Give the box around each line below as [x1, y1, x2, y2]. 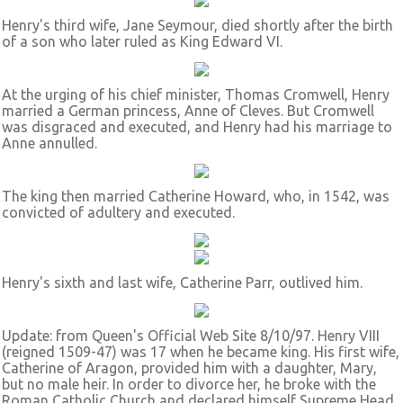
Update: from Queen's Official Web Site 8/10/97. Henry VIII [2, 327, 380, 344]
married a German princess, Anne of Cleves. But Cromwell [2, 103, 374, 119]
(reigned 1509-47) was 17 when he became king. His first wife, [2, 344, 399, 360]
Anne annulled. [2, 135, 97, 151]
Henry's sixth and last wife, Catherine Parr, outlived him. [2, 274, 363, 291]
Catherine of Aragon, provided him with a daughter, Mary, [2, 360, 377, 376]
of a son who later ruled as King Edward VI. [2, 33, 282, 49]
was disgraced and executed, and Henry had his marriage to [2, 119, 392, 135]
